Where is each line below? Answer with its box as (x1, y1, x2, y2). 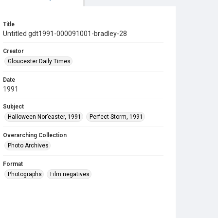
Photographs (8, 171, 42, 178)
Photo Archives (8, 142, 49, 149)
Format (3, 161, 23, 167)
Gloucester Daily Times (8, 58, 71, 65)
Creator (3, 48, 24, 54)
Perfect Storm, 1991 (90, 113, 143, 120)
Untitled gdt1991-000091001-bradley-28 (3, 30, 127, 37)
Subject (3, 103, 24, 110)
